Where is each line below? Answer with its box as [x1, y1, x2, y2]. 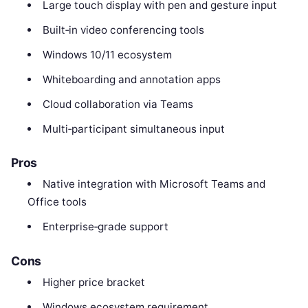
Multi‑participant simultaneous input [42, 122, 225, 135]
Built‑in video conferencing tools [42, 23, 204, 36]
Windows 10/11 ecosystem [42, 47, 172, 61]
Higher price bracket [42, 276, 145, 289]
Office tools [27, 195, 87, 209]
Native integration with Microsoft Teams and [42, 177, 265, 191]
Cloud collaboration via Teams [42, 97, 193, 111]
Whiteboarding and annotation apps [42, 72, 221, 86]
